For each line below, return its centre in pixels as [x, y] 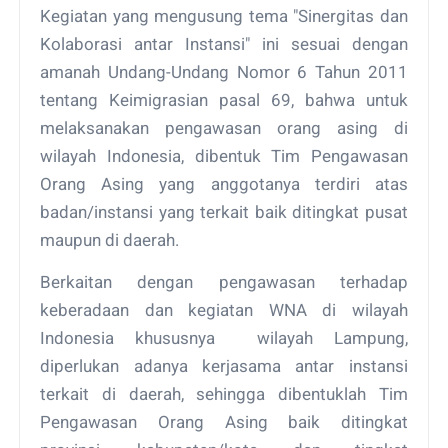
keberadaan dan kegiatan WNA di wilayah [224, 309]
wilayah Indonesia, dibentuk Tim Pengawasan [224, 155]
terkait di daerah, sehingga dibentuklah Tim [224, 393]
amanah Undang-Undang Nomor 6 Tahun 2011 [224, 71]
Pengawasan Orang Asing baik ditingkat [224, 421]
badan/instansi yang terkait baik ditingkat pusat [224, 211]
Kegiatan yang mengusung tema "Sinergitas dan [224, 15]
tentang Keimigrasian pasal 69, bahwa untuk [224, 99]
